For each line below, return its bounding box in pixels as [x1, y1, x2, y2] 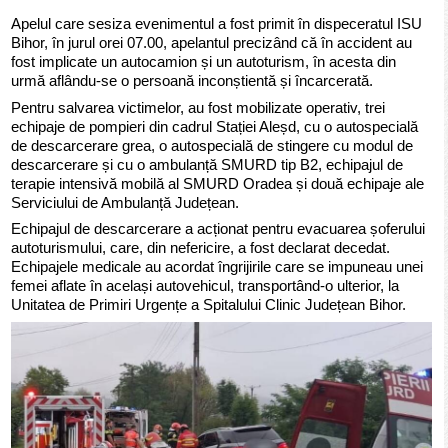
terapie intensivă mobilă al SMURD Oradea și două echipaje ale [11, 174, 425, 192]
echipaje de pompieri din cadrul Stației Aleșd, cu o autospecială [11, 117, 419, 135]
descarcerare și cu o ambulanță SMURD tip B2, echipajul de [11, 155, 404, 173]
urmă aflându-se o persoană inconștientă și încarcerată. [11, 72, 374, 90]
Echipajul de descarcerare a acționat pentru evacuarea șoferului [11, 220, 426, 238]
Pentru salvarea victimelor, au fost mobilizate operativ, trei [11, 98, 386, 116]
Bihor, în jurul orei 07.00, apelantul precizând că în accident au [11, 34, 413, 52]
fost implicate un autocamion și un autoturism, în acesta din [11, 53, 397, 71]
